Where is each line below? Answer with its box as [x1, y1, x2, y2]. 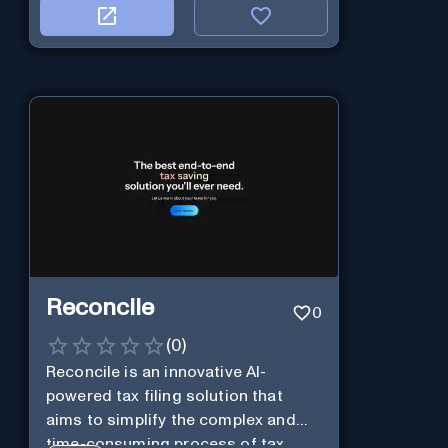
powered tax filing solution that [45, 388, 283, 405]
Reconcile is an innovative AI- [45, 364, 267, 381]
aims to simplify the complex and [45, 412, 296, 429]
